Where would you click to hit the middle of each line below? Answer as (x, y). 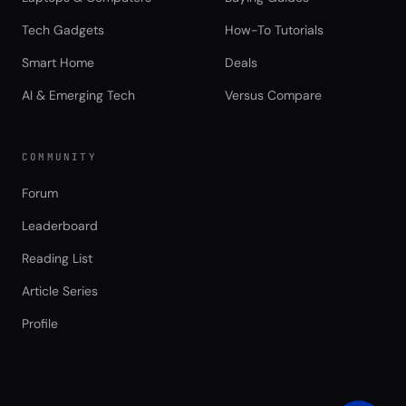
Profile (40, 324)
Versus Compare (273, 96)
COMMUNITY (59, 157)
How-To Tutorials (274, 30)
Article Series (60, 291)
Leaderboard (60, 226)
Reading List (57, 259)
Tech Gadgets (63, 30)
